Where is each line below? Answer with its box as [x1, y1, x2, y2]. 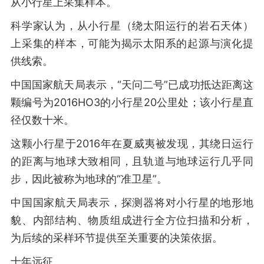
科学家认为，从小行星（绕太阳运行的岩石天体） [11, 19, 253, 32]
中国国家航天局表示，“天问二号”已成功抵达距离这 [11, 78, 253, 91]
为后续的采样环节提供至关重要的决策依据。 [11, 232, 223, 244]
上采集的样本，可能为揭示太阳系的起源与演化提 [11, 37, 253, 49]
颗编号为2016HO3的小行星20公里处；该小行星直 [11, 96, 253, 108]
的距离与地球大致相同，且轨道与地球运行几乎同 [11, 155, 253, 167]
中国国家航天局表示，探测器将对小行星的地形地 [11, 196, 253, 209]
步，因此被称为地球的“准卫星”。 [11, 173, 167, 185]
